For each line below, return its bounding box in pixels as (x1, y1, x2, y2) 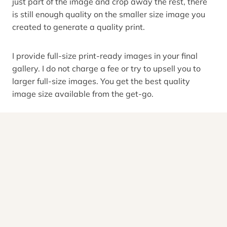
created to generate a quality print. (12, 22, 147, 32)
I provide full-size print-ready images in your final (12, 51, 198, 61)
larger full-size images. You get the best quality (12, 76, 190, 86)
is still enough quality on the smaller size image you (12, 9, 205, 19)
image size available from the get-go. (12, 89, 156, 99)
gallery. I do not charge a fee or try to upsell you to (12, 63, 201, 73)
